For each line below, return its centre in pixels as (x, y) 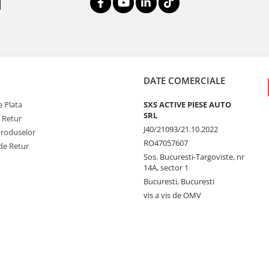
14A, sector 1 (166, 167)
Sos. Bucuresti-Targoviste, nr (194, 156)
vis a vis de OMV (172, 195)
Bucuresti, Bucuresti (179, 181)
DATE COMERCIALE (184, 80)
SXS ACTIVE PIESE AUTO (187, 104)
